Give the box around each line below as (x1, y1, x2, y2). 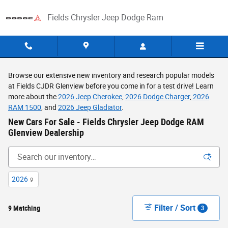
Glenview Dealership (8, 128, 84, 138)
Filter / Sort (154, 203, 196, 213)
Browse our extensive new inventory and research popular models (8, 71, 214, 79)
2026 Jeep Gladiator (58, 103, 122, 111)
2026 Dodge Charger (125, 93, 190, 101)
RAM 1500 (8, 103, 41, 111)
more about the (8, 93, 58, 101)
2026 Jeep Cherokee (58, 93, 122, 101)
